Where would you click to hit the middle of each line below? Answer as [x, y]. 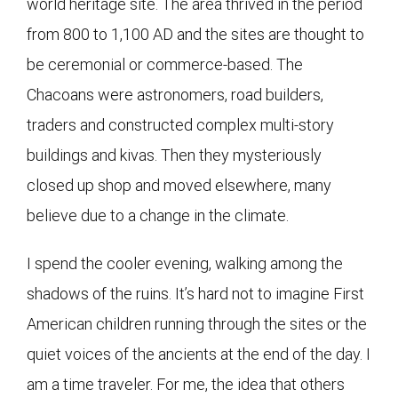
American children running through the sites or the [197, 323]
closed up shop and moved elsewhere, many [179, 185]
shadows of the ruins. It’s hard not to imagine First [195, 293]
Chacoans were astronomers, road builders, [175, 94]
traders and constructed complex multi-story [180, 124]
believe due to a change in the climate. [158, 215]
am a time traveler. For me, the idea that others [186, 384]
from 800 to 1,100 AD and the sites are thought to [195, 34]
